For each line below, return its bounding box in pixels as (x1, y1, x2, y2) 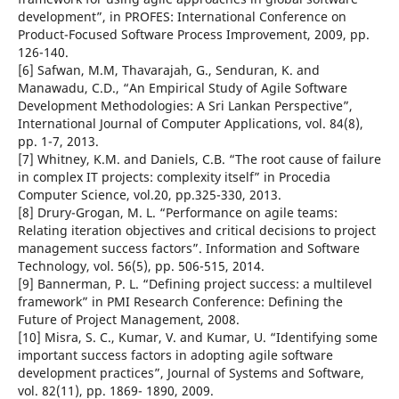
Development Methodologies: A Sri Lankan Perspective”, (17, 97, 353, 115)
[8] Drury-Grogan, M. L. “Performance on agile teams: (17, 204, 338, 222)
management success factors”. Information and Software (17, 240, 360, 257)
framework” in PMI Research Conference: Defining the (17, 293, 343, 311)
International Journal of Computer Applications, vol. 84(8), (17, 115, 363, 133)
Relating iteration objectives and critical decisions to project (17, 222, 376, 240)
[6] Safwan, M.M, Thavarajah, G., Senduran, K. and (17, 61, 320, 79)
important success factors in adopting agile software (17, 346, 333, 364)
